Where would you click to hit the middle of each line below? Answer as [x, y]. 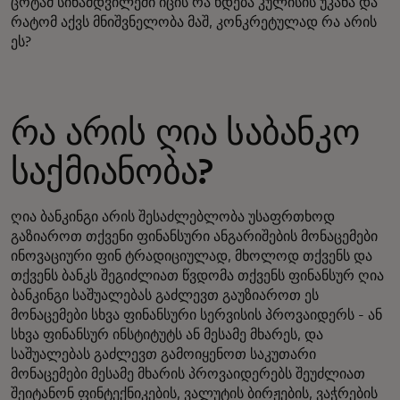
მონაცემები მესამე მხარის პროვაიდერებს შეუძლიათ [188, 374]
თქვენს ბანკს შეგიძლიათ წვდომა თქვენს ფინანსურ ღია [197, 275]
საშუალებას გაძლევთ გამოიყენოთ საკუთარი [163, 354]
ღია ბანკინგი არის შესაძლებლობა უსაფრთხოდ [173, 217]
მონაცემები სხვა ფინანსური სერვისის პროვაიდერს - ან [196, 315]
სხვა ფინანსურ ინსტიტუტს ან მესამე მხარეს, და [167, 334]
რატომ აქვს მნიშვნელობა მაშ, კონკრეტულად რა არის [194, 22]
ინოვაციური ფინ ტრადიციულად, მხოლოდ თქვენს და [192, 256]
